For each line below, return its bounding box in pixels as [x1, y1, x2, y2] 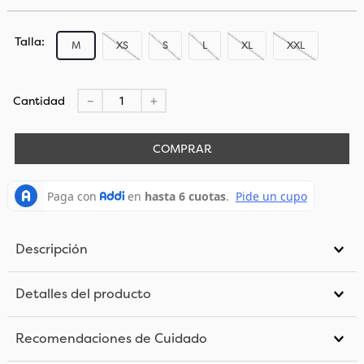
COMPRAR [152, 141, 212, 157]
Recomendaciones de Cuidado [15, 330, 207, 348]
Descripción [15, 240, 88, 258]
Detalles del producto [15, 285, 151, 303]
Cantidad [12, 93, 65, 109]
